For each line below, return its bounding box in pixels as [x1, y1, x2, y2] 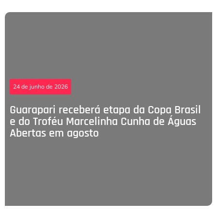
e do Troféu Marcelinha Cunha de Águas [10, 114, 196, 129]
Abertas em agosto [10, 126, 99, 141]
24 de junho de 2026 [13, 83, 68, 91]
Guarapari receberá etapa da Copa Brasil [10, 103, 201, 118]
